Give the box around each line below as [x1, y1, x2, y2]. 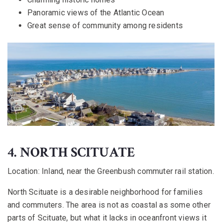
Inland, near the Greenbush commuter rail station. [39, 166, 214, 176]
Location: [7, 166, 40, 176]
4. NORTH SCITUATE [7, 143, 135, 162]
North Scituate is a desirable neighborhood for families [7, 187, 203, 197]
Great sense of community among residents [27, 20, 183, 30]
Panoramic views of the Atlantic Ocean [27, 7, 165, 17]
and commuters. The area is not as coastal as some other [7, 200, 211, 210]
